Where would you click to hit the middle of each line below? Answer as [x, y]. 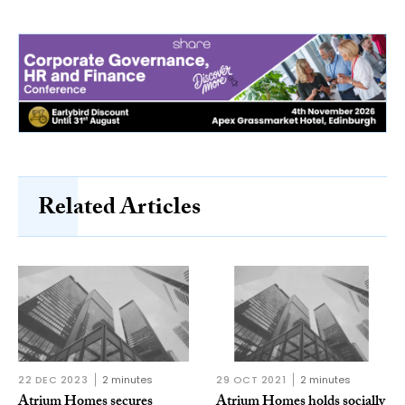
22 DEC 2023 [53, 379]
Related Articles [119, 210]
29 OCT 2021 [251, 379]
